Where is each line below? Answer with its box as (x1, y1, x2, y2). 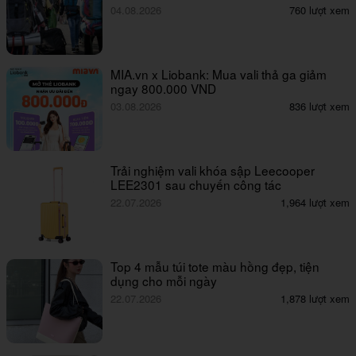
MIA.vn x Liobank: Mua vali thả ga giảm (110, 64, 327, 83)
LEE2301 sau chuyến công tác (110, 175, 282, 193)
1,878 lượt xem (281, 290, 350, 306)
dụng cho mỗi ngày (110, 271, 218, 289)
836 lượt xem (289, 98, 350, 114)
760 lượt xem (289, 2, 350, 17)
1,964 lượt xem (281, 194, 350, 210)
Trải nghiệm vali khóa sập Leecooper (110, 161, 315, 179)
